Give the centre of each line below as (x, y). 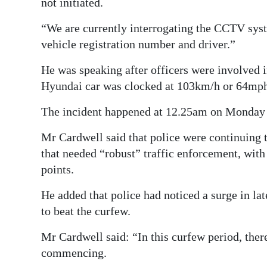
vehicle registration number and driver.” (138, 44)
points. (58, 169)
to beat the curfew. (86, 211)
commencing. (74, 252)
